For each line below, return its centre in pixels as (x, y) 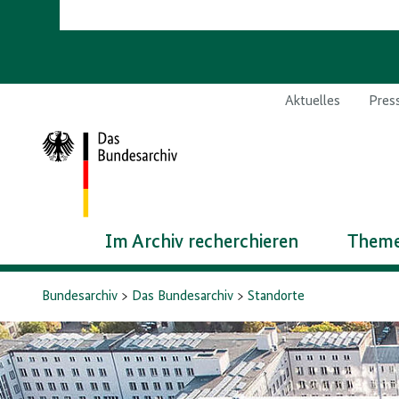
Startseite (72, 166)
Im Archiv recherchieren (202, 242)
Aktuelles (312, 102)
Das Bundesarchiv (183, 296)
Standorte (277, 296)
